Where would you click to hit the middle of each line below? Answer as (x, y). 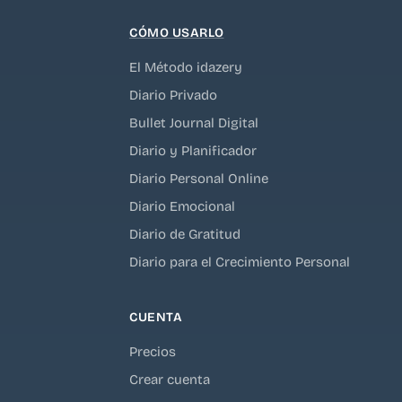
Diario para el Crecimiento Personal (240, 262)
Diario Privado (173, 95)
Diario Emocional (182, 206)
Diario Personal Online (199, 178)
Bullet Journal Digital (194, 122)
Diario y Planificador (193, 150)
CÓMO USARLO (177, 32)
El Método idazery (186, 67)
